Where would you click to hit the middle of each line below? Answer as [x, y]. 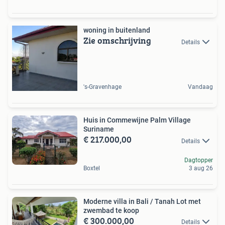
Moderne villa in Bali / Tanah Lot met [142, 201]
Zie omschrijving [117, 41]
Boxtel [92, 168]
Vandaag [200, 87]
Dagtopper [199, 160]
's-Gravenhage [102, 87]
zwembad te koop [111, 210]
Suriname [99, 129]
